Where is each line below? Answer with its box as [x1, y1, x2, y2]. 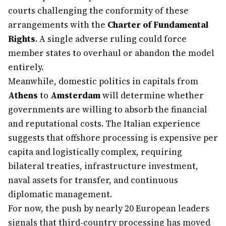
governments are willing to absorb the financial [8, 103, 207, 116]
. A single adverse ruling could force [35, 33, 187, 45]
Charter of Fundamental [107, 19, 208, 31]
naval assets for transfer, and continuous [8, 174, 178, 186]
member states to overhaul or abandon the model [8, 47, 214, 59]
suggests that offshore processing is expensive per [8, 132, 218, 144]
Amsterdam [50, 89, 100, 101]
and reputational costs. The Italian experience [8, 118, 200, 130]
